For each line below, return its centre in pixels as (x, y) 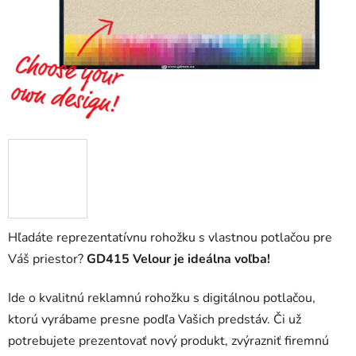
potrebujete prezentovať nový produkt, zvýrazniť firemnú (168, 341)
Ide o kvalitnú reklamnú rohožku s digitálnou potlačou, (162, 298)
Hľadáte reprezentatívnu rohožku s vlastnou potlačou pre (170, 238)
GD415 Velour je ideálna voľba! (178, 259)
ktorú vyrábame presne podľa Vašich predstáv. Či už (155, 320)
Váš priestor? (47, 259)
